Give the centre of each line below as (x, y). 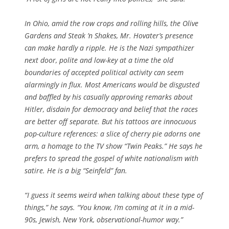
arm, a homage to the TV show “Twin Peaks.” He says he (113, 146)
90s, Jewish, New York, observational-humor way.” (104, 219)
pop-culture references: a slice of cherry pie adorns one (112, 133)
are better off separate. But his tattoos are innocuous (110, 121)
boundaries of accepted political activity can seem (104, 72)
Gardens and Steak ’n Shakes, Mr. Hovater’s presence (109, 35)
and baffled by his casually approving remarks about (109, 97)
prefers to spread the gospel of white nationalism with (111, 158)
